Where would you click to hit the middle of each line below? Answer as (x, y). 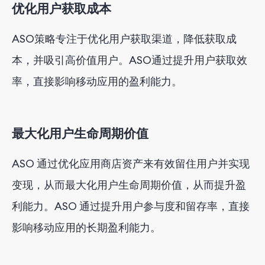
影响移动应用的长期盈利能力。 (86, 227)
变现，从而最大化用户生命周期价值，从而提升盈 (129, 185)
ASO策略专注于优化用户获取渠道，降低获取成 (124, 38)
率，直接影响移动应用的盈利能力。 (97, 81)
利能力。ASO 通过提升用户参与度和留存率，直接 (131, 206)
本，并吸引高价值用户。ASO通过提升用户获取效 (130, 60)
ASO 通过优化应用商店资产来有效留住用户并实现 (131, 163)
